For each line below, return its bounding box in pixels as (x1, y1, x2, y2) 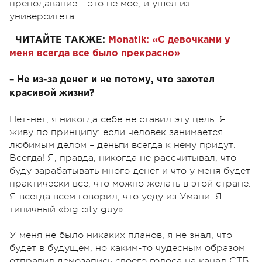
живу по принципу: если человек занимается (9, 127, 223, 138)
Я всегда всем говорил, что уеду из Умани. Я (9, 191, 222, 202)
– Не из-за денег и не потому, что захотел (9, 75, 215, 85)
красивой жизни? (9, 89, 95, 98)
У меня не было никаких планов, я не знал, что (9, 230, 232, 241)
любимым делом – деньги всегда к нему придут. (9, 140, 236, 151)
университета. (9, 11, 77, 22)
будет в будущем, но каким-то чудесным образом (9, 243, 245, 254)
